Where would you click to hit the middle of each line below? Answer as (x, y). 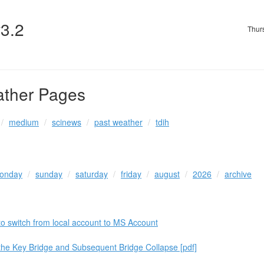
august (167, 174)
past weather (118, 122)
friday (131, 174)
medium (24, 122)
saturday (92, 174)
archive (238, 174)
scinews (67, 122)
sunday (49, 174)
